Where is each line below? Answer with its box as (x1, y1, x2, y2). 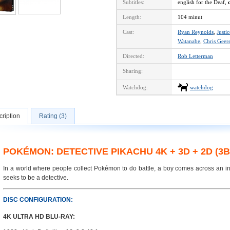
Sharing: (123, 68, 143, 74)
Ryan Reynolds (178, 29, 214, 35)
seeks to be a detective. (3, 174, 68, 181)
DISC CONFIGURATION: (3, 196, 73, 203)
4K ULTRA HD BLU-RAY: (3, 213, 75, 220)
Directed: (123, 53, 144, 59)
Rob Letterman (178, 53, 213, 59)
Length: (123, 14, 141, 20)
